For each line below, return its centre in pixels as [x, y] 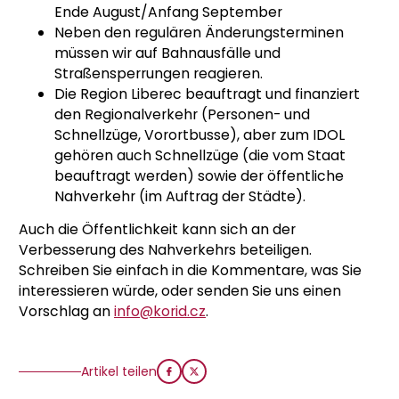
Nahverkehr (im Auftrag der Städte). [180, 197]
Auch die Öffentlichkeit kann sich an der [157, 230]
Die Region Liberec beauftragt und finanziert [207, 94]
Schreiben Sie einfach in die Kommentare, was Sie [190, 271]
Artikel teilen [119, 371]
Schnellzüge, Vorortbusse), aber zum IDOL [199, 135]
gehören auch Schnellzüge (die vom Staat [200, 156]
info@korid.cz [160, 312]
